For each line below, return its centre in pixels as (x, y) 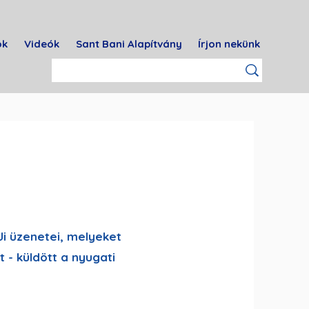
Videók (42, 44)
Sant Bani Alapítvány (129, 44)
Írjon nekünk (229, 44)
